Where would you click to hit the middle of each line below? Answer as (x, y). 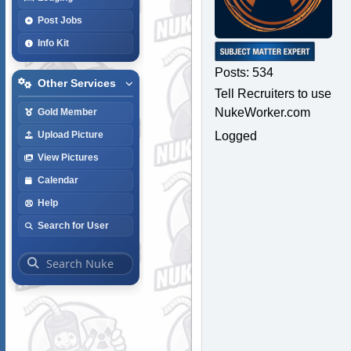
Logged (235, 136)
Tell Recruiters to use (273, 93)
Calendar (58, 180)
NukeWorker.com (262, 112)
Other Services (76, 83)
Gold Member (67, 112)
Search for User (73, 225)
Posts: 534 (244, 72)
